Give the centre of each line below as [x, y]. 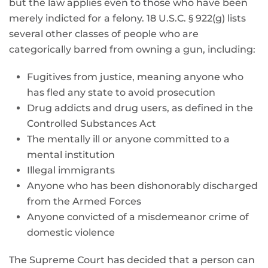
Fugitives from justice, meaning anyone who [135, 77]
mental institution [71, 155]
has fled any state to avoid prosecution [121, 92]
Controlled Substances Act [92, 124]
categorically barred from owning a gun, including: [132, 49]
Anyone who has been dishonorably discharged [142, 186]
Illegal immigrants [71, 170]
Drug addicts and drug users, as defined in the [140, 108]
